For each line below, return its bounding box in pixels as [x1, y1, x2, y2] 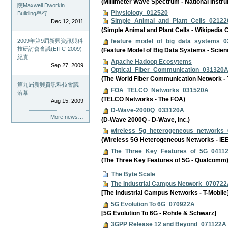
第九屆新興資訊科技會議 [17, 81, 79, 88]
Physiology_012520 [111, 9, 168, 16]
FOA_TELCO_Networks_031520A [111, 87, 209, 94]
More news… [50, 113, 83, 120]
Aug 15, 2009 [50, 98, 83, 104]
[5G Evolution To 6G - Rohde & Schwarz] [101, 210, 217, 217]
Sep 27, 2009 [50, 62, 83, 69]
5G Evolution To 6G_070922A [111, 201, 195, 208]
